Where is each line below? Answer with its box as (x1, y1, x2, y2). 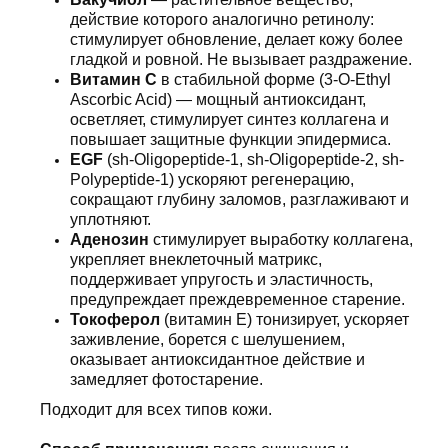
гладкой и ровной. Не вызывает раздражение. (70, 51, 412, 68)
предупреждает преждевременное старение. (70, 291, 405, 308)
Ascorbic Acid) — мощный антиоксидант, (70, 91, 366, 108)
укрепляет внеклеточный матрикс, (70, 251, 322, 268)
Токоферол (70, 311, 164, 328)
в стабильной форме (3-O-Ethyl (157, 71, 391, 88)
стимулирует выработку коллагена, (153, 231, 413, 248)
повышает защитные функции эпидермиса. (70, 131, 391, 148)
